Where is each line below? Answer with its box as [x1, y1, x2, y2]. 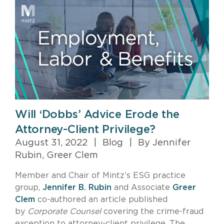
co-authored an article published [35, 195, 167, 203]
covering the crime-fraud [103, 207, 203, 215]
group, [15, 183, 42, 191]
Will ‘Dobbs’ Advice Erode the [15, 108, 179, 120]
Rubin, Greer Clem [15, 150, 98, 160]
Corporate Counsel [27, 207, 103, 215]
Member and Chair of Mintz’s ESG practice [15, 171, 185, 179]
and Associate [111, 183, 172, 191]
